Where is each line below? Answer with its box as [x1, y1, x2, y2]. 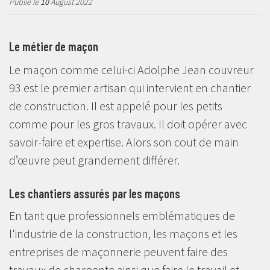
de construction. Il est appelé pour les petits [9, 98, 222, 113]
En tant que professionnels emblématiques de [9, 207, 235, 223]
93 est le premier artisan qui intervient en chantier [9, 80, 251, 95]
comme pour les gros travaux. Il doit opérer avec [9, 116, 247, 131]
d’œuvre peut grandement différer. [9, 152, 180, 168]
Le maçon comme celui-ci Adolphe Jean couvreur [9, 61, 254, 77]
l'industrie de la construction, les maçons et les [9, 225, 237, 241]
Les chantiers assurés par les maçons [9, 186, 180, 201]
